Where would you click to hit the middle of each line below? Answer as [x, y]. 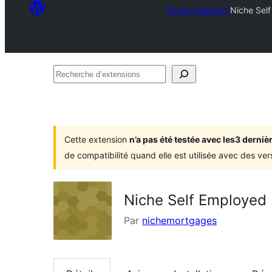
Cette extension [97, 139]
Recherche [77, 73]
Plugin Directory [199, 10]
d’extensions [81, 92]
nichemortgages [179, 220]
